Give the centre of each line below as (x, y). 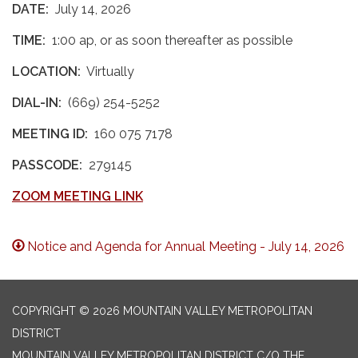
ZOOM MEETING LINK (78, 196)
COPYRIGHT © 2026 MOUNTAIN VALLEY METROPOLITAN (162, 311)
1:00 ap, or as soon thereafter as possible (171, 40)
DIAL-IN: (37, 103)
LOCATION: (46, 72)
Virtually (107, 72)
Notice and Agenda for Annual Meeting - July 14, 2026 (186, 247)
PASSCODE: (47, 165)
